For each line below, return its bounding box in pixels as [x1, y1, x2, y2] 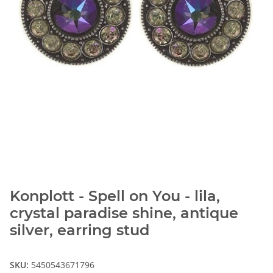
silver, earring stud [10, 221, 149, 239]
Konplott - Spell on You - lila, [10, 187, 220, 205]
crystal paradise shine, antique [10, 204, 238, 222]
